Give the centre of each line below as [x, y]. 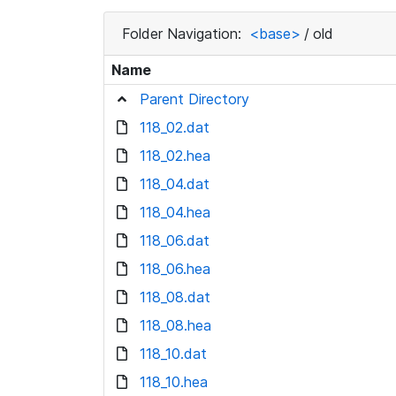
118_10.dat [173, 354]
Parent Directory [194, 99]
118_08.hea [175, 325]
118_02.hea [175, 156]
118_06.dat [175, 240]
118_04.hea [175, 212]
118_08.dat [175, 297]
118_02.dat [175, 127]
